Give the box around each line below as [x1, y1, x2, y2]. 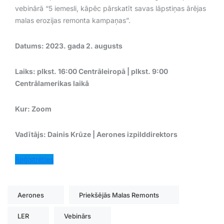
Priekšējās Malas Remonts [79, 190, 159, 199]
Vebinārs [64, 211, 91, 220]
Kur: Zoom [15, 104, 51, 113]
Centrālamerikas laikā [15, 78, 89, 87]
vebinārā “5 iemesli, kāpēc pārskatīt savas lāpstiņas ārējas [15, 3, 206, 12]
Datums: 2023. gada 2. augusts [15, 41, 122, 50]
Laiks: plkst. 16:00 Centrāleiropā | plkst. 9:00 [15, 66, 168, 75]
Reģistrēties [15, 154, 53, 163]
